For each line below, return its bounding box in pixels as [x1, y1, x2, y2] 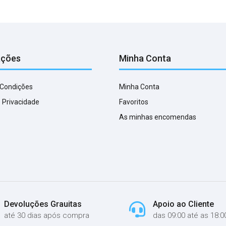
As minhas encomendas [119, 112, 196, 121]
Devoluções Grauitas [4, 199, 82, 209]
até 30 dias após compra [4, 210, 90, 220]
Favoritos [119, 97, 148, 106]
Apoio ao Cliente [152, 199, 214, 209]
